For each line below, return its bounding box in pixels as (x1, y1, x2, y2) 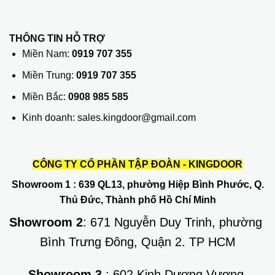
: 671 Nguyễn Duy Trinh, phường (83, 215, 266, 229)
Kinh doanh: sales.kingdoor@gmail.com (21, 112, 196, 123)
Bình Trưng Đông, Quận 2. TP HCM (39, 234, 236, 249)
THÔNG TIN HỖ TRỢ (9, 33, 105, 44)
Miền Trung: (21, 69, 76, 80)
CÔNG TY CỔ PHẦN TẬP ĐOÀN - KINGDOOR (33, 158, 242, 169)
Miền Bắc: (21, 91, 68, 102)
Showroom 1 (11, 179, 71, 190)
